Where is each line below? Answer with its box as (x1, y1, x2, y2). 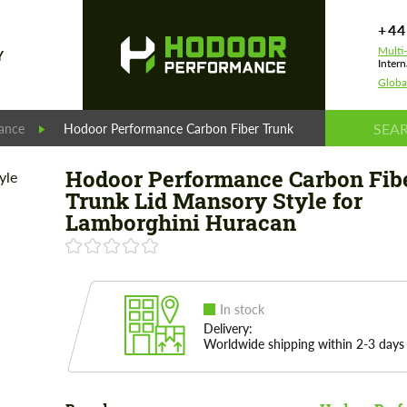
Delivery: (203, 321, 253, 336)
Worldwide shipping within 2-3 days (203, 336, 404, 352)
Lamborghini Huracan (65, 208, 296, 237)
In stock (219, 302, 264, 317)
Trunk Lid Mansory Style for (65, 186, 362, 215)
